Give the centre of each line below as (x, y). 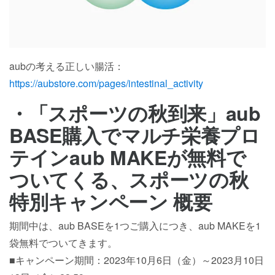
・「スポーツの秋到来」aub (135, 113)
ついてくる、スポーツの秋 (129, 179)
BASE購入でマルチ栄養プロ (135, 135)
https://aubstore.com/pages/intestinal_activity (106, 83)
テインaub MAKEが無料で (128, 157)
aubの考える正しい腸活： (67, 66)
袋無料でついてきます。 (63, 242)
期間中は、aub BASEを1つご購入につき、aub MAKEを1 (135, 225)
